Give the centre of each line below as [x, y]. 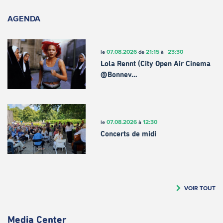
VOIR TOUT [200, 188]
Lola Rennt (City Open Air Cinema [155, 64]
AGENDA [24, 18]
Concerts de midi [128, 134]
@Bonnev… [119, 75]
